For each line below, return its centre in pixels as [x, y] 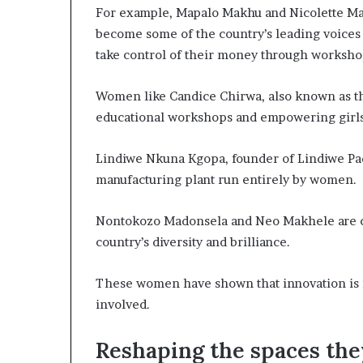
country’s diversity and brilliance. [193, 241]
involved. [123, 304]
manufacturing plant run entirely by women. [226, 179]
